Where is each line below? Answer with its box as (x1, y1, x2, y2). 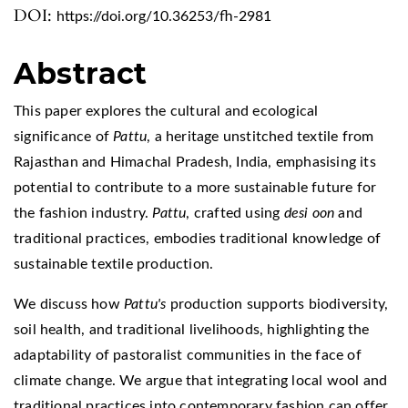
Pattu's (124, 297, 167, 312)
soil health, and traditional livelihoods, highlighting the (14, 322, 370, 338)
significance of (14, 129, 114, 145)
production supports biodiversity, (166, 297, 389, 312)
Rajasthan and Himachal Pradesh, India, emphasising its (14, 155, 376, 170)
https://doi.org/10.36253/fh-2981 (56, 9, 271, 25)
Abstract (14, 56, 148, 92)
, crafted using (186, 206, 284, 221)
